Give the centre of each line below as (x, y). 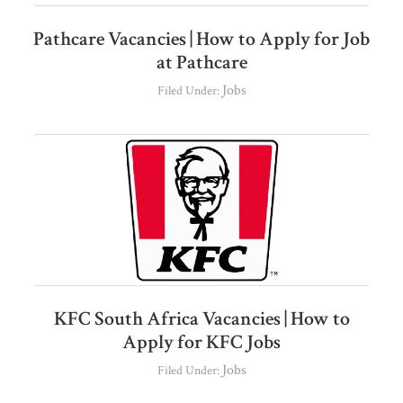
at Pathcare (201, 63)
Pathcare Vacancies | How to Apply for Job (201, 40)
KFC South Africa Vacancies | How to (201, 319)
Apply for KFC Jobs (201, 343)
